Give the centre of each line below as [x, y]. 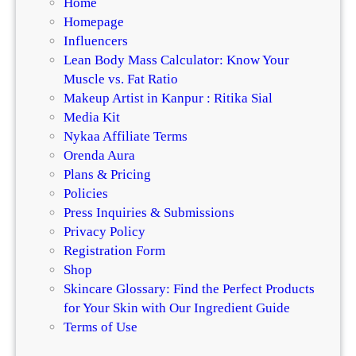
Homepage [94, 21]
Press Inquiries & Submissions [149, 212]
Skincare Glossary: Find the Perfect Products [189, 288]
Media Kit [92, 117]
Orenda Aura [99, 155]
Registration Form [114, 250]
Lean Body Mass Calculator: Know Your [176, 60]
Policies [86, 193]
